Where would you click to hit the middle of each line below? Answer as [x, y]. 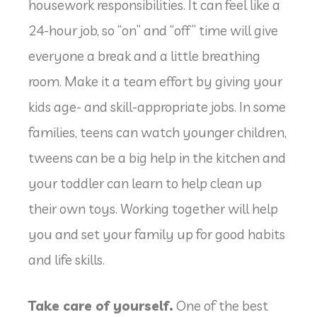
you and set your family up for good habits [157, 235]
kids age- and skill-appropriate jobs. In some [157, 107]
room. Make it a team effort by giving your [155, 82]
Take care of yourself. [101, 305]
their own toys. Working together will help [153, 209]
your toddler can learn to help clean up [145, 184]
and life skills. [67, 260]
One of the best [221, 305]
